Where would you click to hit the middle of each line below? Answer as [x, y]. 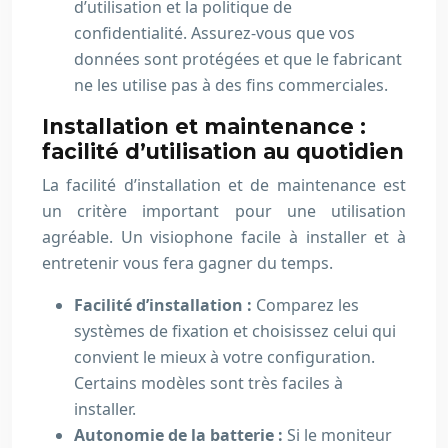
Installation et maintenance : [204, 126]
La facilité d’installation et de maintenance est [224, 185]
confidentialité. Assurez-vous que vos [214, 33]
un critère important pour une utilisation [224, 211]
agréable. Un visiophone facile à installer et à [224, 237]
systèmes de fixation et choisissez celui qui [235, 331]
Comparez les [307, 305]
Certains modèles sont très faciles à [208, 383]
